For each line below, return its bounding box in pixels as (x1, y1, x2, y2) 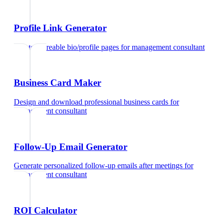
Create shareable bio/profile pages (14, 42, 119, 51)
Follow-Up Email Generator (14, 141, 127, 152)
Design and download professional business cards (14, 97, 168, 106)
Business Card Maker (14, 77, 101, 88)
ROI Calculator (14, 205, 77, 216)
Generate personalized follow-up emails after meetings (14, 161, 183, 170)
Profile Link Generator (14, 22, 107, 33)
